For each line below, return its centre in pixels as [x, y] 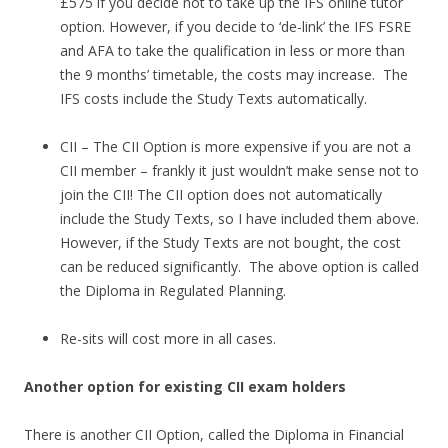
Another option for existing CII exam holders [185, 387]
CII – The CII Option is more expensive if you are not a [235, 147]
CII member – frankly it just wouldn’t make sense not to [239, 171]
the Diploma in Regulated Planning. [173, 291]
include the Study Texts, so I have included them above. [241, 219]
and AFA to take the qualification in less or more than [232, 51]
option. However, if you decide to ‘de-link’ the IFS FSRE [235, 27]
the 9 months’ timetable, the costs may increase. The [234, 75]
